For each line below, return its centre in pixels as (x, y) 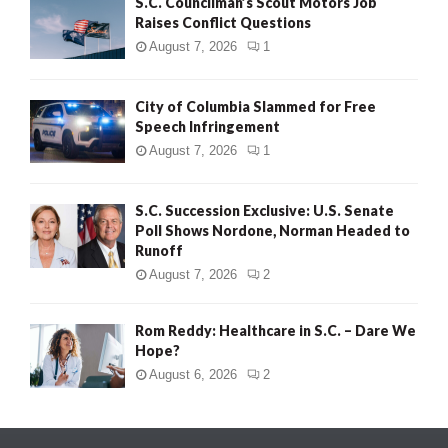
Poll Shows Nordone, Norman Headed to (272, 231)
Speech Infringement (207, 126)
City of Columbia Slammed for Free (255, 106)
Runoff (159, 251)
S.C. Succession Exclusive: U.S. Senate (264, 211)
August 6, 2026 (193, 375)
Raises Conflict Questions (223, 22)
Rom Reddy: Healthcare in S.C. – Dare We (275, 331)
